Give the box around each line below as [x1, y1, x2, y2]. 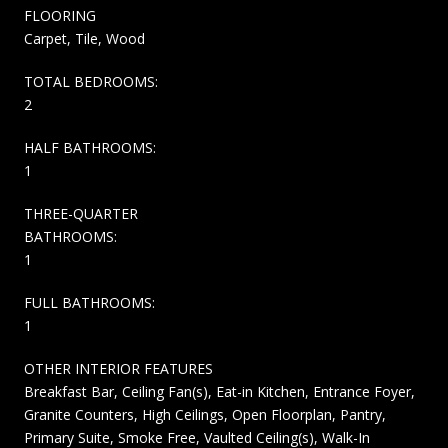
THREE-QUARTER [24, 203, 138, 223]
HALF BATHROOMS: [24, 137, 156, 157]
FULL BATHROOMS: [24, 292, 155, 312]
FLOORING [24, 5, 96, 25]
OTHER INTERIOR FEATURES [24, 358, 213, 378]
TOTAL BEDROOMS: [24, 71, 158, 91]
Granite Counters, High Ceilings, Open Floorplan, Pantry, [24, 404, 386, 424]
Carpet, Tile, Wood [24, 28, 145, 48]
